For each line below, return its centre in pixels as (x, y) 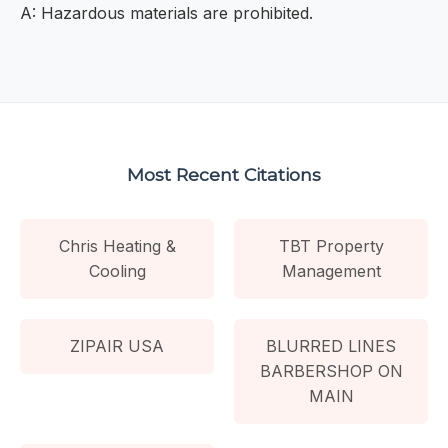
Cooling (117, 270)
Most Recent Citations (224, 174)
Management (331, 270)
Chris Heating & (117, 245)
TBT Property (331, 245)
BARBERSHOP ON (331, 370)
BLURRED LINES (331, 345)
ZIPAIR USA (117, 345)
